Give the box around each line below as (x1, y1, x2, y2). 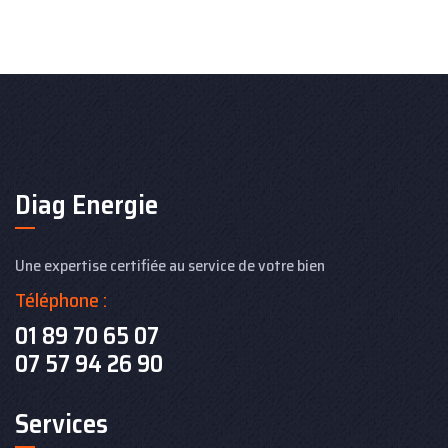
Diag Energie (15, 183, 158, 227)
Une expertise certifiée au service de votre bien (15, 253, 325, 279)
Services (15, 402, 108, 446)
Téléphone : (15, 284, 107, 317)
